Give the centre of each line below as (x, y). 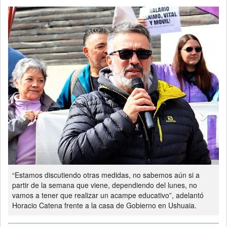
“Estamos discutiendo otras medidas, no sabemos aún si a (106, 175)
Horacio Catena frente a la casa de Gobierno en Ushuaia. (104, 205)
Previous (43, 13)
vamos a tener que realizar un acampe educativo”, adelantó (108, 195)
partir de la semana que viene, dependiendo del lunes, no (105, 185)
